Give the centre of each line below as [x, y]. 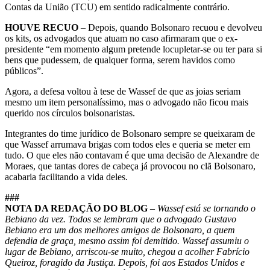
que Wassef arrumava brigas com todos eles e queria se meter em [127, 144]
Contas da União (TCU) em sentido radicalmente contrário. [117, 7]
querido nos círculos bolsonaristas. [70, 113]
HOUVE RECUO [42, 27]
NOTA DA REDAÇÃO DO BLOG [76, 208]
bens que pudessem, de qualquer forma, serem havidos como [120, 60]
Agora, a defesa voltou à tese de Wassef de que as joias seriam [123, 91]
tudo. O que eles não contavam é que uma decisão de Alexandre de [132, 155]
